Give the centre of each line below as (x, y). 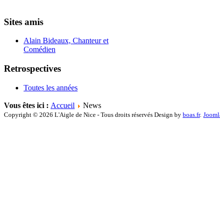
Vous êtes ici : (27, 106)
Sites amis (24, 22)
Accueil (63, 106)
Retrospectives (32, 69)
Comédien (40, 50)
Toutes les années (51, 88)
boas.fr (191, 115)
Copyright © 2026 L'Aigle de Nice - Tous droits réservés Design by (93, 115)
